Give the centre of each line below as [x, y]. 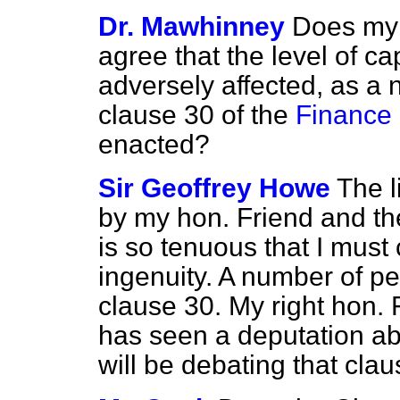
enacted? [154, 144]
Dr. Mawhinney [192, 26]
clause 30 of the [197, 115]
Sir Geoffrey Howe [214, 188]
